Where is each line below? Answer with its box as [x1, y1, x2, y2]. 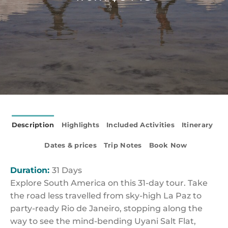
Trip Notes [103, 141, 142, 149]
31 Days [52, 165, 82, 175]
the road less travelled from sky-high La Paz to [10, 191, 202, 201]
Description [11, 121, 54, 129]
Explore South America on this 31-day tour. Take [10, 178, 208, 188]
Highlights [61, 121, 100, 129]
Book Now [149, 141, 187, 149]
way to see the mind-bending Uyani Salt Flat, [10, 216, 196, 226]
